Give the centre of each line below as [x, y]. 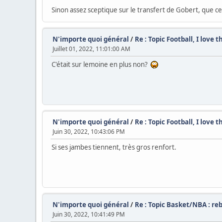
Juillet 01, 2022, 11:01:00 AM [91, 49]
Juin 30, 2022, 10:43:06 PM [89, 132]
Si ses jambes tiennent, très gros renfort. [114, 147]
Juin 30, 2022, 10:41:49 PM [89, 215]
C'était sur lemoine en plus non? [101, 65]
